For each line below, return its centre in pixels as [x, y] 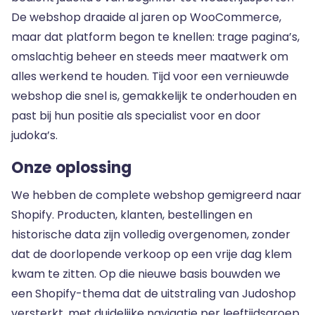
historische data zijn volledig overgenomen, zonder [151, 234]
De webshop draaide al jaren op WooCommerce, [146, 17]
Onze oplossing [72, 168]
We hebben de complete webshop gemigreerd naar [156, 195]
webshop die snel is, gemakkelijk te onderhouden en [154, 96]
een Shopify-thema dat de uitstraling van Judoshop [154, 294]
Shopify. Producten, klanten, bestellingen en [132, 215]
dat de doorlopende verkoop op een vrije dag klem [152, 254]
